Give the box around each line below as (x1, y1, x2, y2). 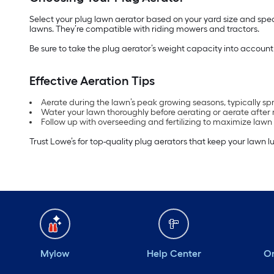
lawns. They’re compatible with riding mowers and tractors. (29, 23, 259, 34)
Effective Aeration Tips (29, 73, 155, 88)
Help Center (146, 247, 201, 259)
